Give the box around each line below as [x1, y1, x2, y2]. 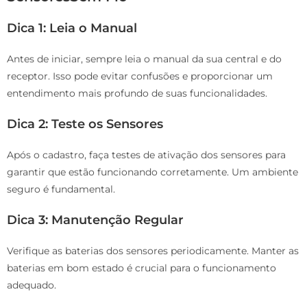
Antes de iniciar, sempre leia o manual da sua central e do [7, 52, 282, 65]
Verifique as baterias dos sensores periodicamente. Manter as [7, 244, 299, 257]
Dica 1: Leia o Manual [7, 20, 137, 36]
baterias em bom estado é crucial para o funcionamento [7, 261, 276, 274]
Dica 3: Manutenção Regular [7, 212, 184, 228]
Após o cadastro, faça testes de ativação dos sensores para [7, 148, 286, 161]
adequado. [7, 278, 56, 291]
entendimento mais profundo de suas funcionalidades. [7, 86, 267, 99]
